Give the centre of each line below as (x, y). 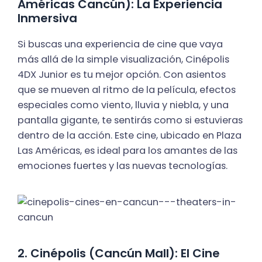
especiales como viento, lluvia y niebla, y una (123, 105)
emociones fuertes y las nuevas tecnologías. (123, 166)
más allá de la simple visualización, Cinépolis (123, 60)
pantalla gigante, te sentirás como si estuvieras (130, 120)
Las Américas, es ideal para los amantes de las (127, 151)
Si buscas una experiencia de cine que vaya (120, 44)
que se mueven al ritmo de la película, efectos (127, 90)
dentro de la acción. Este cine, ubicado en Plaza (130, 136)
